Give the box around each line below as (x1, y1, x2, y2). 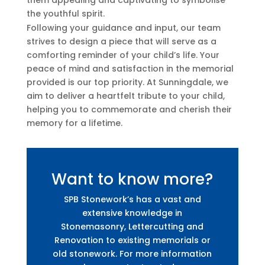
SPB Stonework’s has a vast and (63, 193, 201, 205)
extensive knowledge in (82, 206, 183, 219)
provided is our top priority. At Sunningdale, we (26, 76, 228, 88)
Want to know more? (51, 168, 214, 190)
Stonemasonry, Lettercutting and (61, 220, 204, 232)
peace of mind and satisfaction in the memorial (26, 62, 234, 75)
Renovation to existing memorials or (54, 234, 211, 246)
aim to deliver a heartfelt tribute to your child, (26, 89, 225, 102)
